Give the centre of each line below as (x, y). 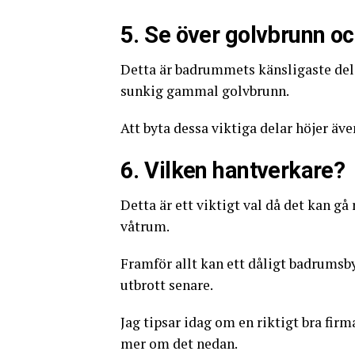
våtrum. (145, 227)
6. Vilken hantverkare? (233, 171)
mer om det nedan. (179, 344)
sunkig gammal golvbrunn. (205, 91)
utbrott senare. (167, 285)
